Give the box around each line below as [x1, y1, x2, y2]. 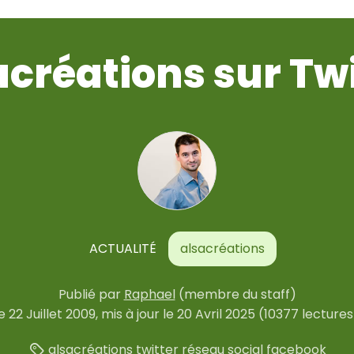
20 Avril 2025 [177, 304, 255, 323]
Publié [58, 284, 99, 303]
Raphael [123, 284, 175, 303]
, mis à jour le [96, 304, 177, 323]
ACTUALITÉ [89, 239, 156, 258]
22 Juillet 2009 [9, 304, 96, 323]
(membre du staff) [178, 284, 296, 303]
